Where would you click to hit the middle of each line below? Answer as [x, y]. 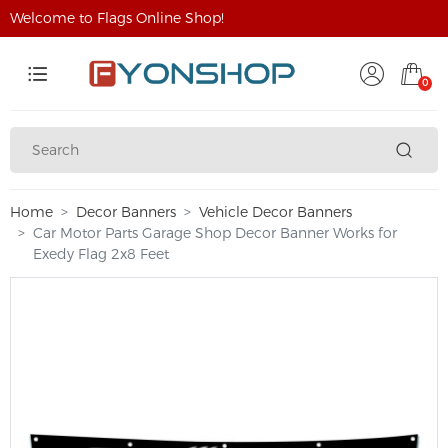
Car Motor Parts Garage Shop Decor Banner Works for [215, 233]
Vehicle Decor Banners [275, 212]
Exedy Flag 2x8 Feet [101, 254]
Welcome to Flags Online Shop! [117, 18]
